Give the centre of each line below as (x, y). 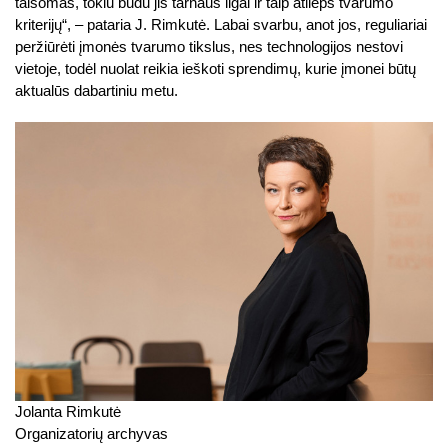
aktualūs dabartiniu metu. (96, 91)
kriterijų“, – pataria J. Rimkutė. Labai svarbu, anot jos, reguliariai (221, 25)
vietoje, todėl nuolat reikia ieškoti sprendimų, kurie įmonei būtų (215, 69)
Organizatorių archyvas (91, 433)
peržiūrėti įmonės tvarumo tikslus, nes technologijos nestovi (209, 47)
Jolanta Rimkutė (68, 411)
